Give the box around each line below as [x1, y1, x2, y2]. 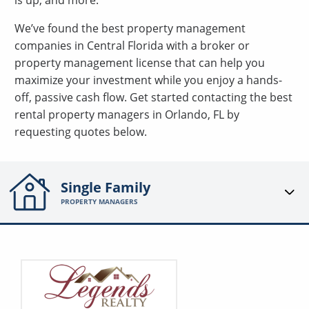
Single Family [61, 178, 151, 197]
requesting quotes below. [14, 124, 147, 140]
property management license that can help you [14, 55, 265, 71]
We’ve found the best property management [14, 21, 246, 37]
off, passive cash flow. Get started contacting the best [14, 90, 292, 106]
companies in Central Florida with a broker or [14, 38, 250, 54]
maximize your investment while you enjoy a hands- [14, 72, 282, 88]
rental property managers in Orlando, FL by [14, 107, 239, 123]
